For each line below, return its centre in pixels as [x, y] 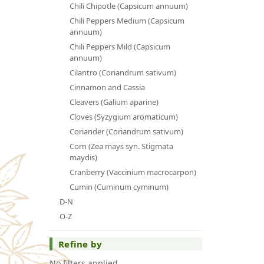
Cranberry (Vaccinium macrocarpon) [133, 172]
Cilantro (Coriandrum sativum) [123, 72]
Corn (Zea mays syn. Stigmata [121, 146]
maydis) [83, 157]
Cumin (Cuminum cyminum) [119, 187]
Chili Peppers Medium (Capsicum [127, 20]
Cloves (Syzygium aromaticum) [123, 116]
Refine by [80, 244]
